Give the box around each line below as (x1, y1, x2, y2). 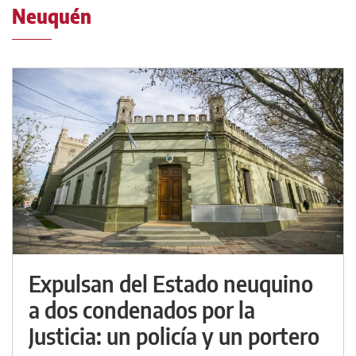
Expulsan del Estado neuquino (29, 269, 313, 298)
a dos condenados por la (29, 296, 255, 324)
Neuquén (12, 4, 91, 29)
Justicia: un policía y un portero (29, 322, 319, 350)
